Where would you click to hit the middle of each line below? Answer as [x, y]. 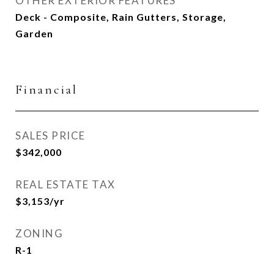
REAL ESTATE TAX [65, 184]
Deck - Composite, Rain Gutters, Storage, [121, 17]
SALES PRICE [50, 135]
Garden [34, 33]
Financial [46, 90]
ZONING [39, 233]
